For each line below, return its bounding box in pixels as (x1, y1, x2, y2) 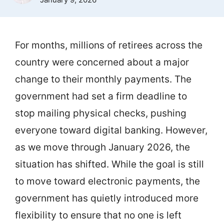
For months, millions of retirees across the (15, 39, 202, 51)
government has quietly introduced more (15, 192, 198, 204)
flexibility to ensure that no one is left (15, 209, 181, 221)
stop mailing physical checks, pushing (15, 107, 186, 119)
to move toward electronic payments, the (15, 175, 200, 187)
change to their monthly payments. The (15, 73, 191, 85)
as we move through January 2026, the (15, 141, 190, 153)
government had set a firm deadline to (15, 90, 187, 102)
